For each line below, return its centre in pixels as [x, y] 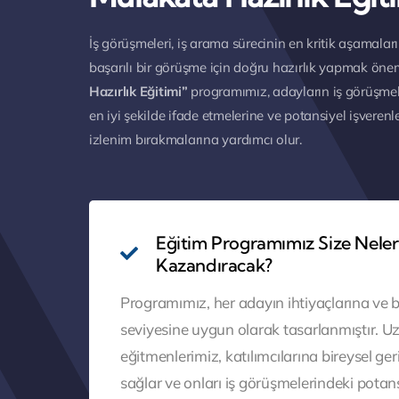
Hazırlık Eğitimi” [138, 91]
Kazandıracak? [214, 265]
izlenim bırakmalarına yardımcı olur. [195, 139]
